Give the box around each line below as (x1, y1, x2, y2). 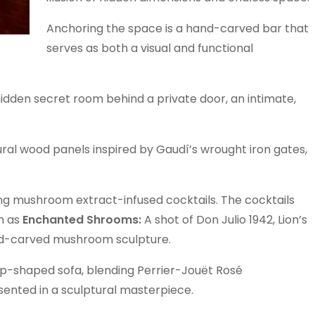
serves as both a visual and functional (46, 40, 253, 56)
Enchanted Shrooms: (22, 212, 141, 228)
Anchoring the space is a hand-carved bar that (46, 20, 309, 37)
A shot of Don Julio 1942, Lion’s (141, 212, 307, 228)
